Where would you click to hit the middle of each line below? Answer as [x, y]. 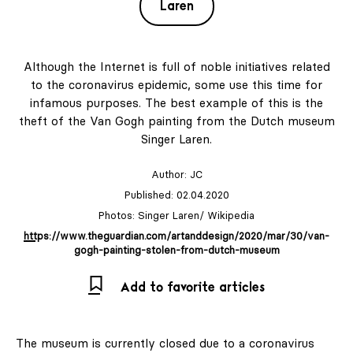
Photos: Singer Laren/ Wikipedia [176, 216]
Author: [170, 175]
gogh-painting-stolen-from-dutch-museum [176, 250]
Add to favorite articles [193, 288]
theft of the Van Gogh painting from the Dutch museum [176, 121]
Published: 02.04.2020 [176, 195]
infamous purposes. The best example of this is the [176, 103]
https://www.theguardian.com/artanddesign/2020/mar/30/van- [176, 236]
